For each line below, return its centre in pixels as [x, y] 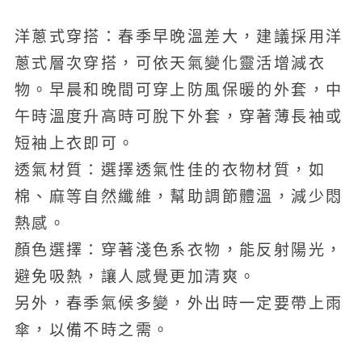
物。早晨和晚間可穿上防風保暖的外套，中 [179, 90]
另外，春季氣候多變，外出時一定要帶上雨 [179, 304]
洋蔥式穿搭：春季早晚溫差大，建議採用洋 [179, 37]
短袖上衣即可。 [75, 143]
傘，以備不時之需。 [92, 330]
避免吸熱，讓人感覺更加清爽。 [135, 277]
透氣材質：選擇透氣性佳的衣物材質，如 [170, 170]
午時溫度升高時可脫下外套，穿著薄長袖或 [179, 117]
